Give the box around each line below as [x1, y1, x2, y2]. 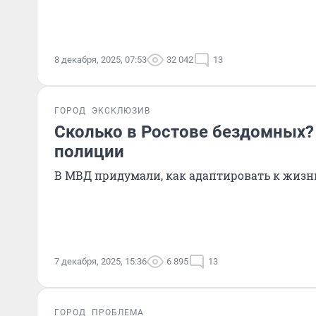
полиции [54, 142, 124, 162]
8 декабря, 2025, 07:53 [54, 54, 147, 65]
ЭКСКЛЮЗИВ [92, 106, 150, 116]
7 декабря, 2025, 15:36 [54, 256, 147, 267]
